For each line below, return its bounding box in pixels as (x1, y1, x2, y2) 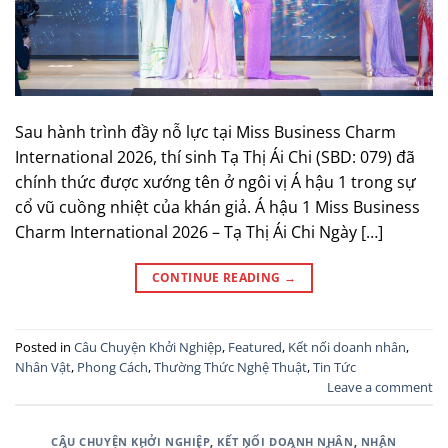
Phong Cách (77, 357, 148, 376)
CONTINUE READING (151, 269, 284, 287)
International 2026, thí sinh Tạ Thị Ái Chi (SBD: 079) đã (15, 146, 415, 169)
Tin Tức (313, 357, 356, 376)
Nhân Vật (15, 357, 71, 376)
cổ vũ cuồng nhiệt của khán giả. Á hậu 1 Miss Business (15, 196, 420, 219)
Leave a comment (327, 377, 433, 396)
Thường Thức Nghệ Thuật (154, 357, 307, 376)
